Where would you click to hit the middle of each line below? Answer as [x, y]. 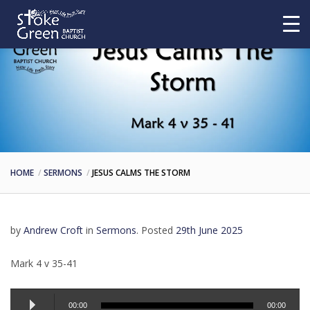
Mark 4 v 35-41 [44, 263]
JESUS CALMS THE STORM [141, 173]
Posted [157, 230]
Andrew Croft [53, 230]
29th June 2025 [209, 230]
